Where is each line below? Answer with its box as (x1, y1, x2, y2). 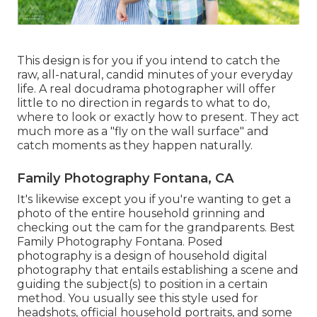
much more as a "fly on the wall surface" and (17, 125, 269, 139)
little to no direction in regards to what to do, (17, 96, 270, 110)
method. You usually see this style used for (17, 292, 258, 306)
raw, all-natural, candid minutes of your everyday (17, 68, 293, 82)
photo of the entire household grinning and (17, 207, 265, 221)
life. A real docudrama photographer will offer (17, 82, 276, 96)
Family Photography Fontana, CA (17, 171, 234, 187)
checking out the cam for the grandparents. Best (17, 221, 295, 235)
